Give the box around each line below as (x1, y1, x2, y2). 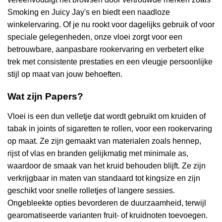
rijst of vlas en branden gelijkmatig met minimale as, (7, 149, 188, 158)
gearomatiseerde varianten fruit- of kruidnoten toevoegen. (7, 211, 208, 220)
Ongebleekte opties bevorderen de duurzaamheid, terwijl (7, 199, 206, 207)
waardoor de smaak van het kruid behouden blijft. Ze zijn (7, 162, 206, 170)
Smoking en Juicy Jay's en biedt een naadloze (7, 8, 170, 17)
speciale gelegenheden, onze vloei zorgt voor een (7, 33, 182, 42)
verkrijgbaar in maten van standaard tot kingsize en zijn (7, 174, 200, 182)
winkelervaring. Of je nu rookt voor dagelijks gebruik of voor (7, 20, 215, 29)
